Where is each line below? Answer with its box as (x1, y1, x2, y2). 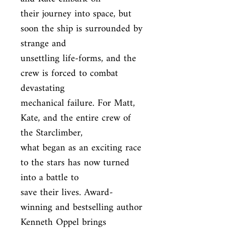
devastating (21, 79, 65, 99)
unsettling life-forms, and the (21, 49, 136, 69)
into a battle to (21, 168, 79, 188)
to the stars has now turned (21, 153, 129, 173)
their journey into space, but (21, 4, 131, 24)
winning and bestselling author (21, 198, 142, 218)
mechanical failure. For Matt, (21, 93, 135, 113)
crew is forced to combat (21, 64, 118, 84)
